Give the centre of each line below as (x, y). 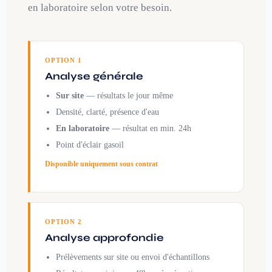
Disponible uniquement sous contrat (101, 164)
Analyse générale (94, 76)
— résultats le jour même (128, 95)
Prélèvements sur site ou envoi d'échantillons (133, 257)
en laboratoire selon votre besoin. (100, 7)
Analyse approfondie (104, 238)
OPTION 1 (63, 60)
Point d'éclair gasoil (90, 144)
